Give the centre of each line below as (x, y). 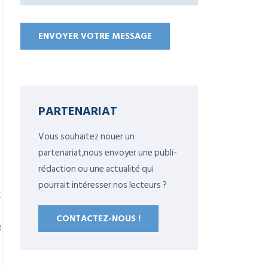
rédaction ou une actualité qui (96, 169)
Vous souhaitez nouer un (86, 137)
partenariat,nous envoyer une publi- (108, 153)
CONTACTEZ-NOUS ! (98, 219)
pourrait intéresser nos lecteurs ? (103, 185)
